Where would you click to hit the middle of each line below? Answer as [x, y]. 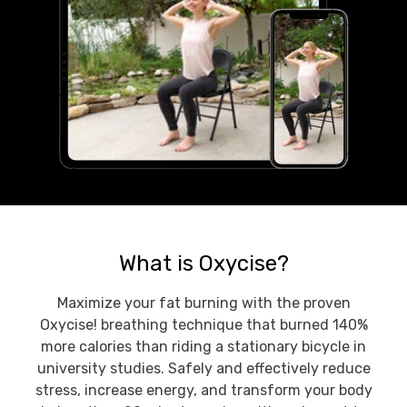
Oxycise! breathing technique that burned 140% [203, 325]
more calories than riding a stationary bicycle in [203, 347]
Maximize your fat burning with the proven [203, 303]
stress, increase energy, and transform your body [203, 390]
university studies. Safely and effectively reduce [203, 368]
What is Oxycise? [203, 263]
